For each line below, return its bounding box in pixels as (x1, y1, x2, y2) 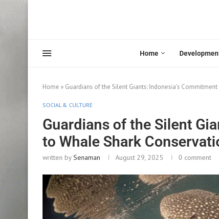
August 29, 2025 (115, 153, 163, 162)
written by (43, 153, 73, 162)
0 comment (178, 153, 211, 162)
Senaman (73, 153, 100, 162)
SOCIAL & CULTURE (43, 101, 92, 109)
